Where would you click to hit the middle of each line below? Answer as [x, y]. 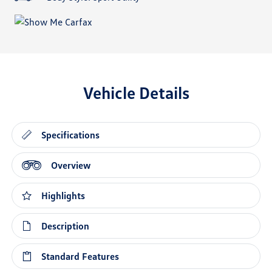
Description [66, 226]
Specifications [71, 135]
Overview [71, 165]
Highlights [63, 196]
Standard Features [80, 257]
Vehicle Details [136, 93]
